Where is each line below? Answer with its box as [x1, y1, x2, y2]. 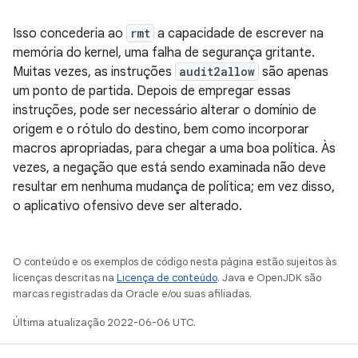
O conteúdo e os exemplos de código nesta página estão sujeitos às [13, 255, 336, 268]
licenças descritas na [13, 271, 117, 284]
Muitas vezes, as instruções [13, 64, 175, 80]
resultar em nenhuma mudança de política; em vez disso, [13, 179, 335, 195]
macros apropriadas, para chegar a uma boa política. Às [13, 141, 336, 157]
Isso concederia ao [13, 26, 126, 42]
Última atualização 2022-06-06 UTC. [13, 316, 196, 329]
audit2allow [179, 64, 255, 79]
